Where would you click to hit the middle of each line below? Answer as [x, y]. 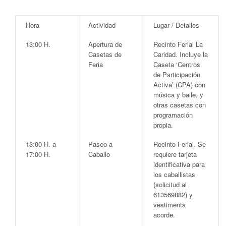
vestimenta [169, 204]
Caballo [99, 154]
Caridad [164, 54]
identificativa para [179, 164]
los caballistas [174, 174]
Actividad [102, 25]
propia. [163, 125]
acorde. [164, 214]
